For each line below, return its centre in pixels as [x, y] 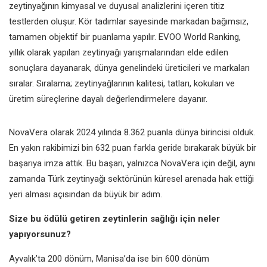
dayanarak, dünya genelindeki [108, 68]
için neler [200, 218]
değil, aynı [236, 163]
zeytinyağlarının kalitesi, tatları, [134, 83]
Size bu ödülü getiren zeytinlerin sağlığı [94, 218]
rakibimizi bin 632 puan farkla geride [114, 148]
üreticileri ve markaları [207, 68]
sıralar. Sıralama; [42, 83]
